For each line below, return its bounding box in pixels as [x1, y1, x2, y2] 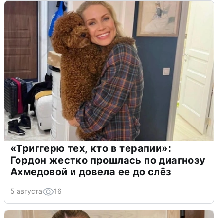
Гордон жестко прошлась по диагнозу [10, 154, 206, 166]
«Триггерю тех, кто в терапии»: [10, 142, 171, 154]
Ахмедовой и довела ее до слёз [10, 165, 172, 178]
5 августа [10, 186, 42, 195]
